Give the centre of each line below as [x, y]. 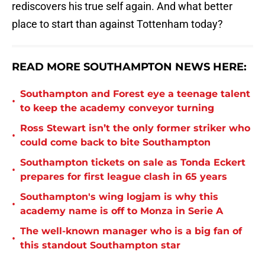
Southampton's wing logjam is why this [119, 197]
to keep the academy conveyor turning [117, 108]
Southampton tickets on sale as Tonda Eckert [133, 163]
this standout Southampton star [100, 245]
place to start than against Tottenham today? [117, 24]
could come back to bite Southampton [115, 143]
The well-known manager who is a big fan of [131, 231]
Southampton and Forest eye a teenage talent [135, 94]
